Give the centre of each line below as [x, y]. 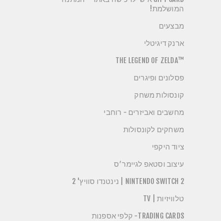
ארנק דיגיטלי [164, 43]
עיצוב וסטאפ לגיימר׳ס [149, 164]
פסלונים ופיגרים [159, 78]
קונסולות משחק [159, 95]
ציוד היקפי [168, 147]
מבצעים [171, 26]
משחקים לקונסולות [153, 129]
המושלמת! [167, 9]
